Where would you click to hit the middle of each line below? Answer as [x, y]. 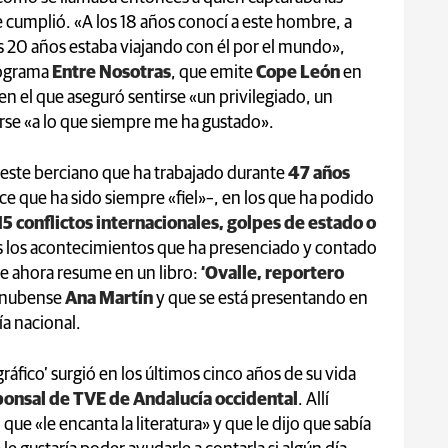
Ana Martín [109, 298]
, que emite [213, 72]
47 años [317, 173]
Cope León [298, 72]
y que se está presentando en [260, 298]
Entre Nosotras [111, 72]
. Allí [313, 399]
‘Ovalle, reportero [271, 273]
